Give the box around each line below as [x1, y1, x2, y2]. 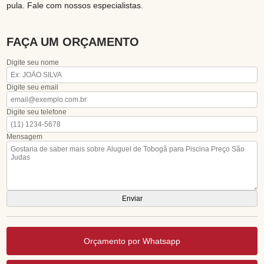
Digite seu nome [6, 58, 60, 67]
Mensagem [6, 133, 43, 141]
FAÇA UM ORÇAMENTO [6, 35, 140, 49]
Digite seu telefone [6, 108, 67, 117]
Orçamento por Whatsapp [84, 236, 180, 246]
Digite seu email [6, 83, 59, 92]
